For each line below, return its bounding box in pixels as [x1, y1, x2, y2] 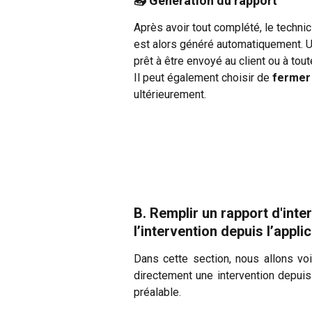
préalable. [134, 286, 181, 299]
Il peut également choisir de [134, 70, 272, 84]
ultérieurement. [134, 87, 206, 101]
